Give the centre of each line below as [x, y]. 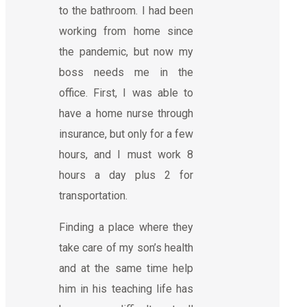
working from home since [126, 31]
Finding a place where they [126, 227]
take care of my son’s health [126, 247]
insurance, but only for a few [126, 134]
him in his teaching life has [126, 288]
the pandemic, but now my [126, 51]
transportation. [93, 195]
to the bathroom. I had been [126, 10]
